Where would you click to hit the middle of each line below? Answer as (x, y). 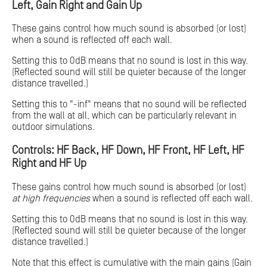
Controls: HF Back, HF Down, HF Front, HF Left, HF (128, 151)
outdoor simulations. (53, 127)
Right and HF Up (49, 164)
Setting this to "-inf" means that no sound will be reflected (129, 105)
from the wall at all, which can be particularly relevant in (124, 116)
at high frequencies (51, 198)
